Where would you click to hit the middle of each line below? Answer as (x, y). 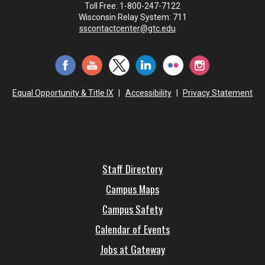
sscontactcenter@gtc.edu (127, 29)
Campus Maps (132, 188)
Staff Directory (132, 168)
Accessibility (148, 93)
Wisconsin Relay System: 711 (132, 17)
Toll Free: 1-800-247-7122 (132, 6)
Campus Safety (132, 209)
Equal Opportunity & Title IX (63, 93)
